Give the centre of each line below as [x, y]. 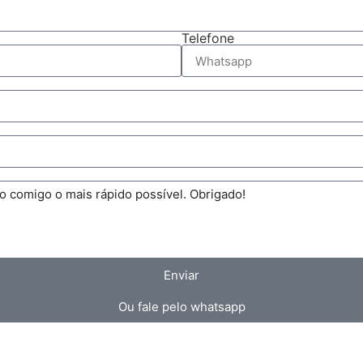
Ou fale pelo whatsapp [181, 307]
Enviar [181, 275]
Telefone [208, 38]
